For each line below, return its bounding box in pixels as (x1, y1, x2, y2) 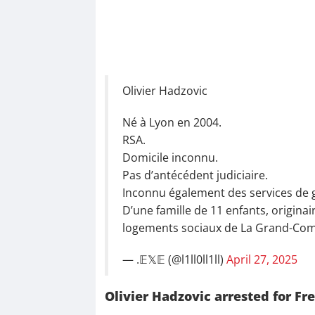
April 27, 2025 (226, 252, 297, 268)
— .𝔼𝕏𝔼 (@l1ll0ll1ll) (122, 252, 226, 268)
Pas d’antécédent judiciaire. (122, 167, 268, 184)
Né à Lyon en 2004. (122, 115, 221, 131)
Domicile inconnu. (122, 150, 218, 166)
